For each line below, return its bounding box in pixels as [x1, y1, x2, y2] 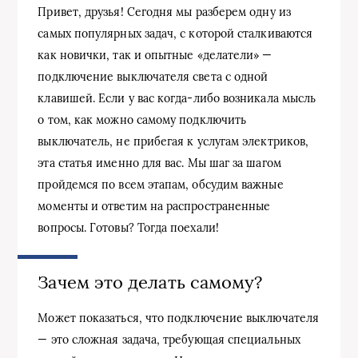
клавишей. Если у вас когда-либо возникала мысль [38, 90, 316, 105]
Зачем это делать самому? [38, 270, 263, 293]
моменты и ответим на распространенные [38, 198, 271, 213]
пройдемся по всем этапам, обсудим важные [38, 177, 284, 192]
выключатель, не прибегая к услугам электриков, [38, 133, 309, 149]
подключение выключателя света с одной [38, 69, 268, 84]
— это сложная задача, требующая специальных [38, 332, 300, 347]
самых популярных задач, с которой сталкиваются [38, 26, 313, 41]
